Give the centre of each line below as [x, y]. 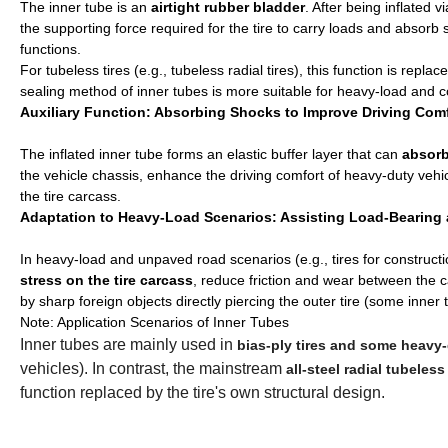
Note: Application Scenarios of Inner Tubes [154, 321]
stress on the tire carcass [106, 279]
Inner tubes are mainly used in [126, 344]
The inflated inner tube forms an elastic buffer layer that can [209, 153]
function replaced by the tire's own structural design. [202, 392]
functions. [50, 48]
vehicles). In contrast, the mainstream [151, 368]
